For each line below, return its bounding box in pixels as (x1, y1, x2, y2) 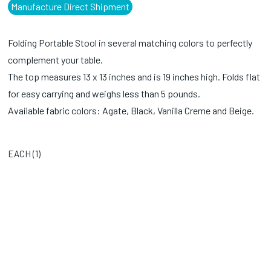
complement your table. (8, 53, 103, 65)
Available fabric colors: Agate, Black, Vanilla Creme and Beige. (8, 104, 255, 116)
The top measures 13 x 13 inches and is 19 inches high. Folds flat (8, 70, 261, 82)
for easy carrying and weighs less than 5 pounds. (8, 87, 201, 99)
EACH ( (8, 148, 36, 159)
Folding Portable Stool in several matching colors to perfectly (8, 36, 253, 48)
